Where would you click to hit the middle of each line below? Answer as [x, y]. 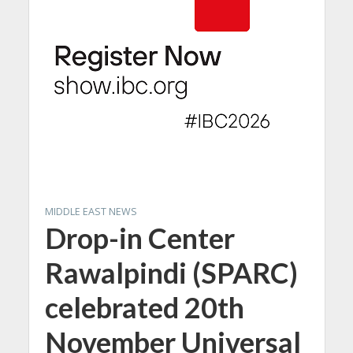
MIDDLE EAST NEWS [91, 211]
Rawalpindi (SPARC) [171, 273]
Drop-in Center [139, 238]
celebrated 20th [144, 307]
